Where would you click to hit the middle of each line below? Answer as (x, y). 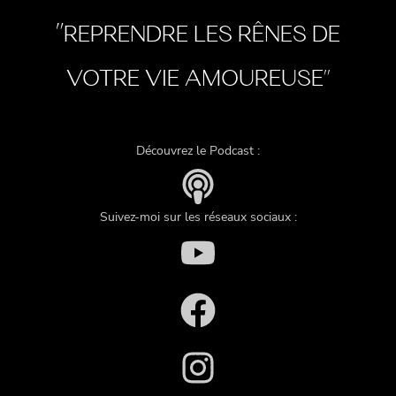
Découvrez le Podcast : (198, 151)
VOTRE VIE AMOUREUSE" (198, 80)
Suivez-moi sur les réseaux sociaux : (198, 217)
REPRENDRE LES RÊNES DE (202, 36)
